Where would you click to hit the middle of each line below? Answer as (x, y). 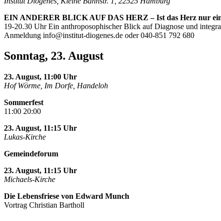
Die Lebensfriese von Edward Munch (67, 196)
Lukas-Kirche (25, 137)
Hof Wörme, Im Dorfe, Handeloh (56, 86)
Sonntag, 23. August (54, 56)
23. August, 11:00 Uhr (40, 77)
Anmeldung (23, 35)
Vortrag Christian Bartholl (44, 205)
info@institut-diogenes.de (83, 35)
